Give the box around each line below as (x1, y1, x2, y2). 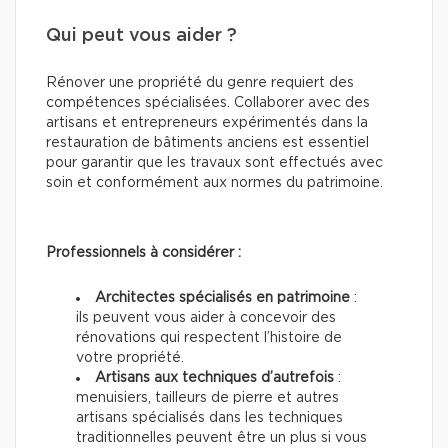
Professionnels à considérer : (46, 245, 241, 260)
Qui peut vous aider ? (46, 26, 237, 45)
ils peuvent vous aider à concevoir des (76, 310, 336, 325)
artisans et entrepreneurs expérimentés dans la (46, 115, 368, 130)
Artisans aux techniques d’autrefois (95, 370, 334, 385)
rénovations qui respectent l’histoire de (76, 330, 342, 345)
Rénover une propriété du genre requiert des (46, 75, 354, 90)
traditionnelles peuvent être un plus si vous (76, 430, 367, 445)
